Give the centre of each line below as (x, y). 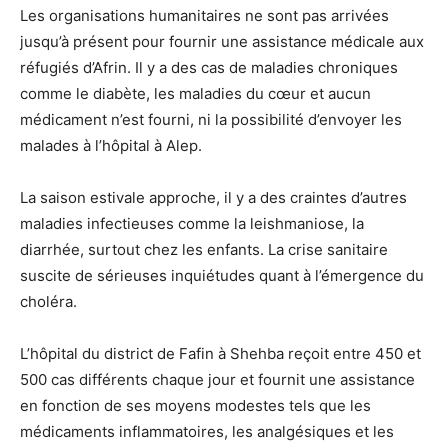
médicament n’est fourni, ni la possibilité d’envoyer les (211, 120)
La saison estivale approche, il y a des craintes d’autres (213, 198)
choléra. (48, 302)
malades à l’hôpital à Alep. (111, 146)
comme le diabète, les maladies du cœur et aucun (195, 94)
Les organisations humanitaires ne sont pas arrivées (204, 16)
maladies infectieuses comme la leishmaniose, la (192, 224)
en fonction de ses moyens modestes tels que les (195, 406)
